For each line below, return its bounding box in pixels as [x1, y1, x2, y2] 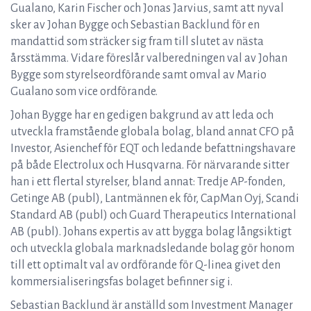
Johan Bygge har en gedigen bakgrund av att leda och [10, 109, 274, 121]
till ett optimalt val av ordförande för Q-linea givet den [10, 259, 280, 271]
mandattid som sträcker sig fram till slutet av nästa [10, 35, 264, 48]
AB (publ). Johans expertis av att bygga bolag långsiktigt [10, 226, 292, 238]
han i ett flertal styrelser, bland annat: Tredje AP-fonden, [10, 176, 285, 188]
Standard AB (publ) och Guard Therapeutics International [10, 209, 296, 221]
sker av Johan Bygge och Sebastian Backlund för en [10, 19, 260, 31]
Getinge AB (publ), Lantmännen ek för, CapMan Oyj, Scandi [10, 192, 299, 205]
